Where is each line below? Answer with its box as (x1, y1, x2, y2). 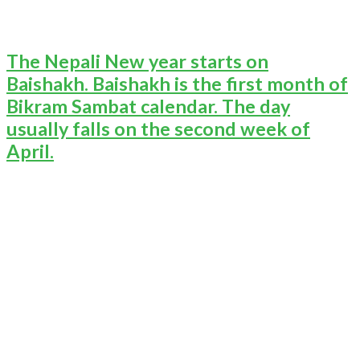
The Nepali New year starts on (6, 50, 268, 73)
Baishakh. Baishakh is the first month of (6, 72, 348, 96)
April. (6, 140, 54, 163)
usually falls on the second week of (6, 117, 310, 141)
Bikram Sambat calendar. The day (6, 95, 290, 118)
